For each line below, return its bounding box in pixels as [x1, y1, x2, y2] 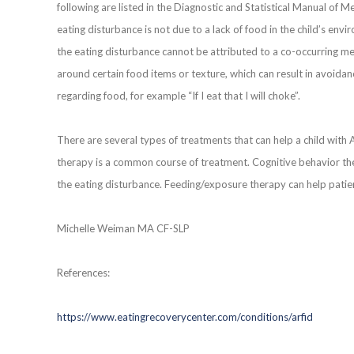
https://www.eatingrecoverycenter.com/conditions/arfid [57, 310, 313, 323]
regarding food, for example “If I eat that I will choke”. [57, 89, 300, 102]
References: [57, 265, 110, 279]
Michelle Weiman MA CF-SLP [57, 221, 190, 235]
